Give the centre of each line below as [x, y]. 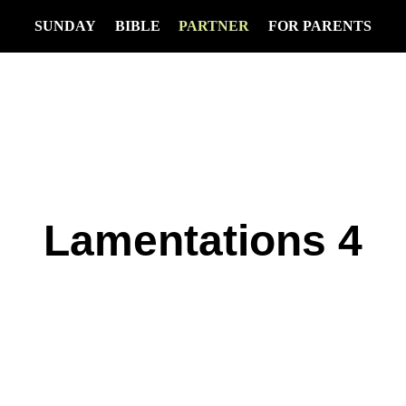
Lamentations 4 [203, 240]
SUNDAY [65, 26]
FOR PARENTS [320, 26]
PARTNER [214, 26]
